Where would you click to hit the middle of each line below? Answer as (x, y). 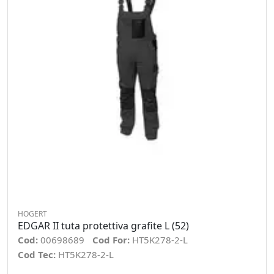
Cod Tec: (38, 254)
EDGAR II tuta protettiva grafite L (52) (103, 226)
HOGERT (32, 214)
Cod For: (112, 240)
